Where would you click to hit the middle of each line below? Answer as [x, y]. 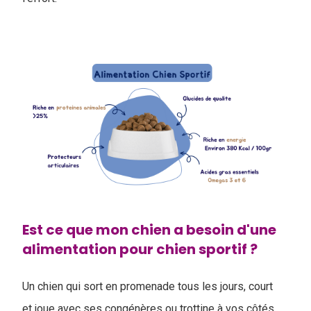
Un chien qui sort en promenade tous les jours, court [148, 286]
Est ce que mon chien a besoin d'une [149, 230]
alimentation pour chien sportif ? [140, 249]
